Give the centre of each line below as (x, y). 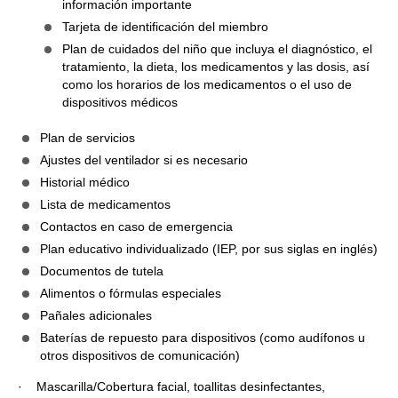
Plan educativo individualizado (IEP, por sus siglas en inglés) (209, 249)
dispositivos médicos (120, 102)
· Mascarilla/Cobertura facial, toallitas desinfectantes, (171, 386)
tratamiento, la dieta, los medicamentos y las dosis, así (216, 67)
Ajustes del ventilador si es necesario (144, 160)
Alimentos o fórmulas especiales (131, 293)
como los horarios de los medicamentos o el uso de (207, 84)
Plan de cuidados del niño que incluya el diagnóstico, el (217, 49)
